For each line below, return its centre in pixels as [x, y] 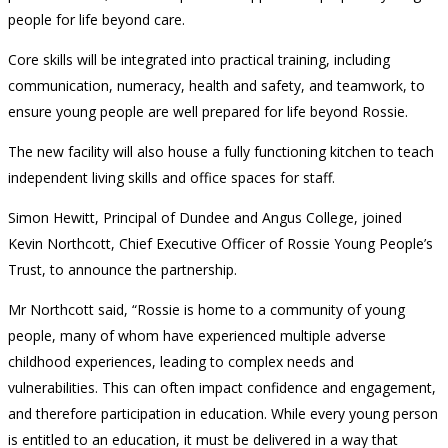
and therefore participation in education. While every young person [223, 414]
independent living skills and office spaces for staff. [171, 178]
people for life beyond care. [96, 20]
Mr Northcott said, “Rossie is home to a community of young [206, 310]
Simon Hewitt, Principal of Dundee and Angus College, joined [205, 218]
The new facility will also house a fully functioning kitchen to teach [221, 152]
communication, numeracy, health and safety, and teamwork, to [216, 86]
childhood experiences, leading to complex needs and [181, 362]
